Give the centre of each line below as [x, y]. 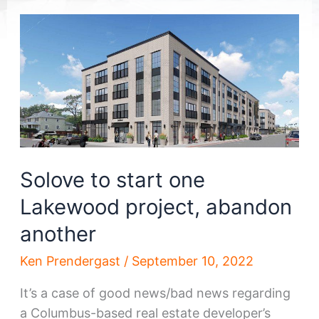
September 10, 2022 [192, 261]
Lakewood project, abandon [156, 206]
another [58, 234]
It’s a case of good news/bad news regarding [155, 293]
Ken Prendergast [72, 261]
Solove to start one [112, 179]
